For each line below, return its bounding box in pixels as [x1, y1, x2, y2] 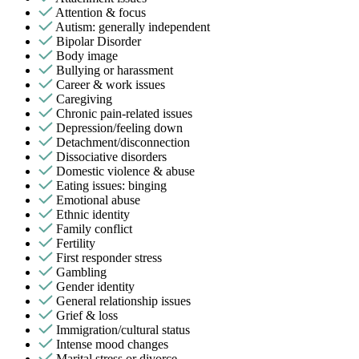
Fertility [56, 236, 95, 250]
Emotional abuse [56, 192, 140, 207]
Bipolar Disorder [56, 34, 141, 48]
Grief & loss [56, 308, 118, 322]
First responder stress [56, 250, 162, 264]
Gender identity [56, 279, 135, 293]
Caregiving [56, 91, 112, 106]
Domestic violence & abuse [56, 163, 195, 178]
